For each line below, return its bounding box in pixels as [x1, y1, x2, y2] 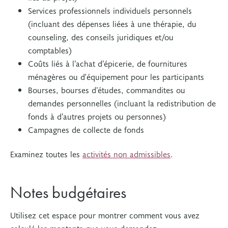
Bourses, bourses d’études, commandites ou [28, 84, 185, 95]
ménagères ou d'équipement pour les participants [28, 71, 204, 82]
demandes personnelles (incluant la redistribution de [28, 97, 216, 108]
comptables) [28, 44, 72, 55]
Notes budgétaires [10, 182, 126, 203]
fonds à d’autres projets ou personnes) [28, 110, 166, 122]
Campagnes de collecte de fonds [28, 124, 144, 135]
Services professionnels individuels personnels [28, 5, 192, 16]
